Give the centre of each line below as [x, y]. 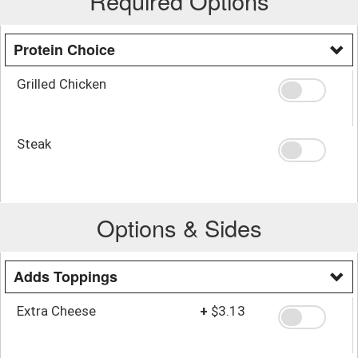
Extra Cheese [56, 310]
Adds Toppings [66, 276]
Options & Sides [179, 227]
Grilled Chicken [62, 84]
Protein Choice [64, 49]
